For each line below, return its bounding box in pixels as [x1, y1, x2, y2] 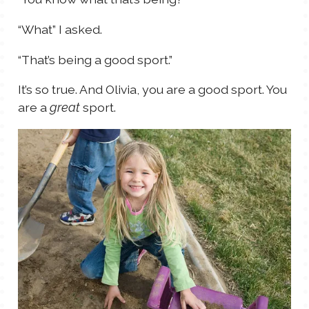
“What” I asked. [18, 22, 102, 37]
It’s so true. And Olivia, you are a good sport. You [18, 82, 287, 97]
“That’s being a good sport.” [18, 52, 172, 67]
